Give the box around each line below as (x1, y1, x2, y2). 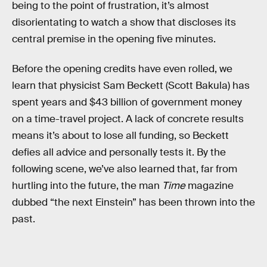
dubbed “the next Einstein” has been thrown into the (12, 195, 255, 209)
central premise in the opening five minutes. (12, 33, 216, 46)
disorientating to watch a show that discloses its (12, 16, 236, 29)
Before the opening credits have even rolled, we (12, 62, 232, 75)
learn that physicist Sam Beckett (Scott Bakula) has (12, 79, 250, 92)
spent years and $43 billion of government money (12, 95, 242, 108)
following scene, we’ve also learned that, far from (12, 162, 237, 175)
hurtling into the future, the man (12, 179, 162, 192)
